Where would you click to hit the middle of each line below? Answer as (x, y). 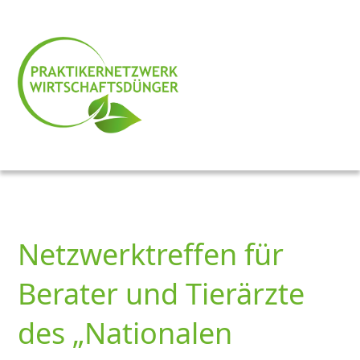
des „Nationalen (125, 333)
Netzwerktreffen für (151, 255)
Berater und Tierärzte (162, 294)
